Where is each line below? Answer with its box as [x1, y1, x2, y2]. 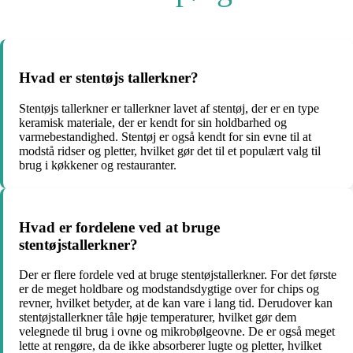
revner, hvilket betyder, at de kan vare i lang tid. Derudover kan [19, 296, 333, 310]
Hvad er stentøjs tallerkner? [19, 69, 199, 87]
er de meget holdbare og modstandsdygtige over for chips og [19, 282, 319, 296]
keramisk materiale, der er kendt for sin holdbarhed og [19, 116, 287, 130]
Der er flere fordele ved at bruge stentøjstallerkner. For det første [19, 268, 336, 282]
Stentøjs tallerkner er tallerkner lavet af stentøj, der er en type [19, 102, 319, 116]
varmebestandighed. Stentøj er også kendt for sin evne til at [19, 130, 311, 144]
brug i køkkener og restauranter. [19, 158, 176, 173]
